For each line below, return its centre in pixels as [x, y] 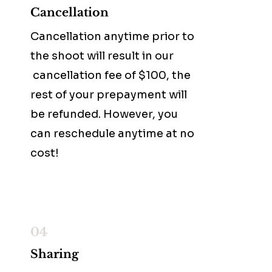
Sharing [55, 254]
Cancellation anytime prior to [112, 36]
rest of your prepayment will [109, 95]
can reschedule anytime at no [112, 134]
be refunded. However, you [104, 114]
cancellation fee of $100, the [110, 75]
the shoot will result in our [102, 56]
